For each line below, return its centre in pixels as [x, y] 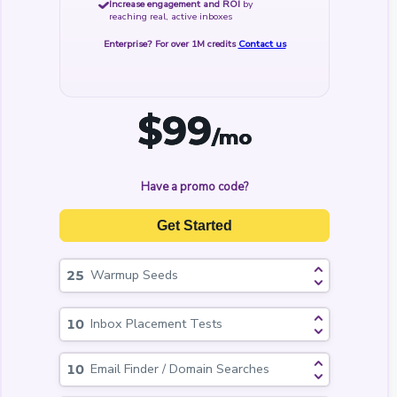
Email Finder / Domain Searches [180, 369]
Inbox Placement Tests [157, 324]
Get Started [195, 225]
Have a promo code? [195, 187]
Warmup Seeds [135, 275]
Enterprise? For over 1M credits [171, 43]
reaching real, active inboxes [170, 17]
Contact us [262, 43]
